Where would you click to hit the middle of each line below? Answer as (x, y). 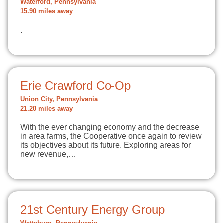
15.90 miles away (47, 11)
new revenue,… (48, 154)
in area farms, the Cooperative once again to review (111, 136)
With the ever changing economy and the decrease (110, 127)
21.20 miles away (47, 109)
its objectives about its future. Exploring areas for (106, 145)
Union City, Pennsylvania (59, 99)
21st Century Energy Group (93, 209)
